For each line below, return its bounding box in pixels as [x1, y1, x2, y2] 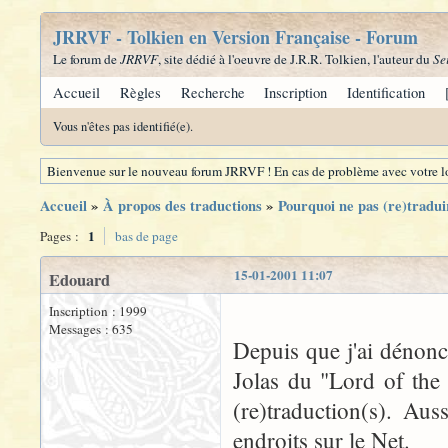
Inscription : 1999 [49, 302, 147, 320]
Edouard [49, 268, 110, 292]
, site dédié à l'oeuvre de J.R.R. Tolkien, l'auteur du [158, 50, 433, 68]
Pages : [40, 227, 82, 245]
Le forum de [53, 50, 120, 68]
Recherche [180, 83, 245, 102]
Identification [347, 83, 426, 102]
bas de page [115, 227, 178, 245]
